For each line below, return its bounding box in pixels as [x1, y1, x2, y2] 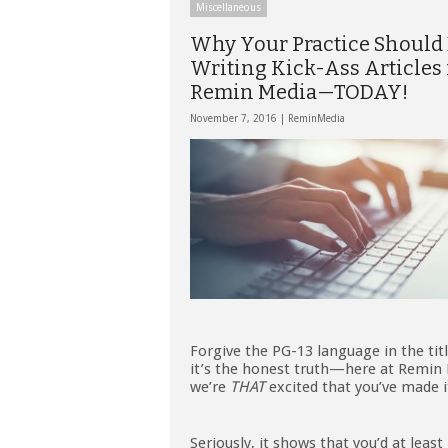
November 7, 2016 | [190, 113, 288, 124]
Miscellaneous [196, 2, 261, 13]
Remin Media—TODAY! [190, 80, 408, 104]
